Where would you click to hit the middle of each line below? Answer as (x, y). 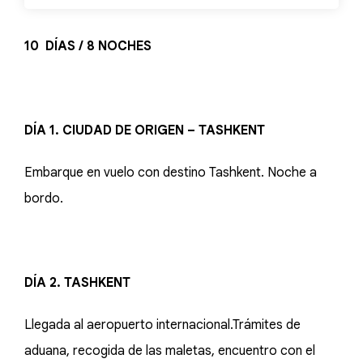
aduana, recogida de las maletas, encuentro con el (170, 351)
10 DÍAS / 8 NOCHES (88, 46)
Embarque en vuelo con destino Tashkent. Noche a (171, 173)
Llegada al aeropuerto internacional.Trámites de (162, 325)
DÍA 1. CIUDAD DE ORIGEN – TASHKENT (145, 130)
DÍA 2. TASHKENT (77, 283)
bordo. (44, 199)
